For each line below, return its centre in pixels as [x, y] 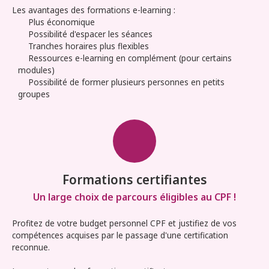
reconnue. [31, 247]
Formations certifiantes [134, 179]
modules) [36, 70]
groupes [34, 94]
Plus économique [62, 22]
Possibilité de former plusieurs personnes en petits [126, 82]
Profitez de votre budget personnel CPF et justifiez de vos [124, 223]
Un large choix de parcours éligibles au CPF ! [134, 197]
